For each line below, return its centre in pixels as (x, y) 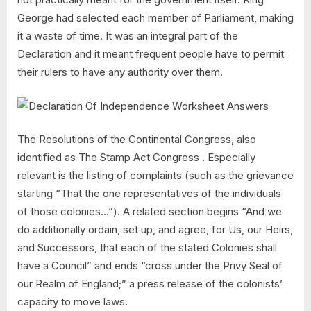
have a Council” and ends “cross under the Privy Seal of (150, 266)
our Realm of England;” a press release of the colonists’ (150, 284)
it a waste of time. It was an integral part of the (128, 36)
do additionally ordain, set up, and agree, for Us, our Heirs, (155, 230)
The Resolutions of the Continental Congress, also (137, 140)
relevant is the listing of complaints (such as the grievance (155, 176)
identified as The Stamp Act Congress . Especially (136, 158)
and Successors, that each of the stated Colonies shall (147, 248)
